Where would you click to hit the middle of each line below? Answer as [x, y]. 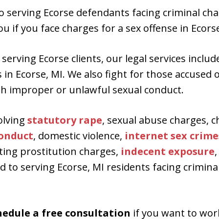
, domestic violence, [79, 136]
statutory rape [65, 120]
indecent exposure [168, 151]
